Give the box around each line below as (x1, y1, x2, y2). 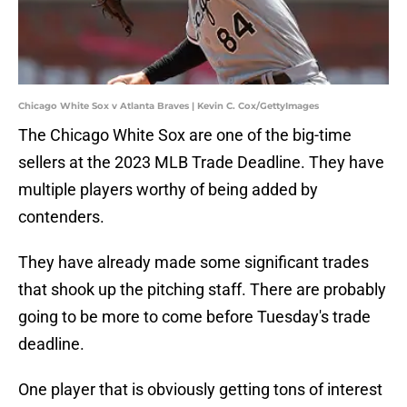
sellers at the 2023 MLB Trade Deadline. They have (18, 153, 384, 173)
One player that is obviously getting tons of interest (18, 380, 382, 400)
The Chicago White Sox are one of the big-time (18, 125, 352, 145)
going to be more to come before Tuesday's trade (18, 307, 371, 327)
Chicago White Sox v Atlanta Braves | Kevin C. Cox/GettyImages (18, 100, 319, 113)
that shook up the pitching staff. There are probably (18, 280, 386, 300)
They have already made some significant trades (18, 253, 369, 273)
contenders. (18, 207, 104, 227)
